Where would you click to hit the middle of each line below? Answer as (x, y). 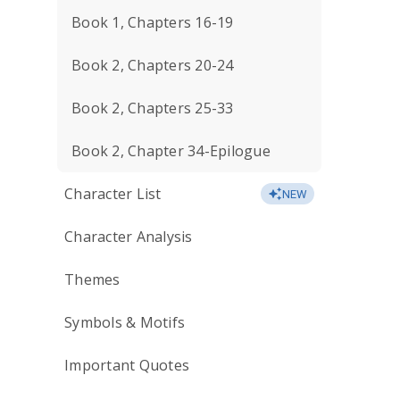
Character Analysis (129, 237)
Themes (92, 279)
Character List (113, 194)
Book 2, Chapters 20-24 (153, 65)
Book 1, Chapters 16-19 (153, 22)
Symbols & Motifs (125, 322)
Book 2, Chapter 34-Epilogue (171, 151)
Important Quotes (127, 365)
